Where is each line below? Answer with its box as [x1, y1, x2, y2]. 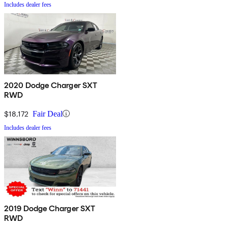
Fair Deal [33, 109, 63, 118]
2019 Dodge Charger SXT [4, 203, 96, 213]
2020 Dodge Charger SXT [4, 80, 98, 90]
